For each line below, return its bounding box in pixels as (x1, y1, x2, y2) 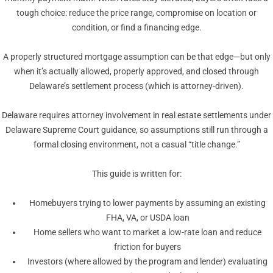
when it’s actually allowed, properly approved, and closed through (14, 66, 259, 77)
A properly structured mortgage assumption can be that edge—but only (2, 52, 271, 62)
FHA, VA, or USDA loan (105, 213, 190, 223)
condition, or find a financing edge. (71, 23, 202, 33)
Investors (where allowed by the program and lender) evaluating (27, 257, 268, 267)
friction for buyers (114, 242, 181, 252)
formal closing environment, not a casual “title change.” (33, 140, 240, 150)
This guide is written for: (91, 169, 182, 179)
